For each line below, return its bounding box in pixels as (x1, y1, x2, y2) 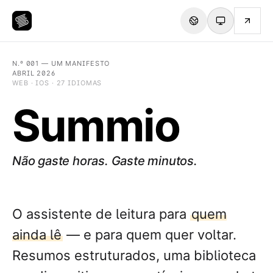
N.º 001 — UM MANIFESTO (12, 59, 110, 68)
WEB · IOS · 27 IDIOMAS (12, 79, 102, 87)
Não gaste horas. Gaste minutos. (12, 154, 197, 168)
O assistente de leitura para (12, 206, 190, 222)
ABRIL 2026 (12, 69, 55, 77)
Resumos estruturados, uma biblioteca (12, 247, 256, 264)
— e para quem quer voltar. (62, 227, 236, 243)
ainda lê (12, 227, 62, 243)
